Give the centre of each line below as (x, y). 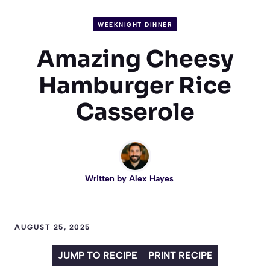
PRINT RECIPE (180, 255)
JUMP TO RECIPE (97, 255)
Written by (107, 178)
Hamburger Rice (135, 85)
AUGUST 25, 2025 (52, 227)
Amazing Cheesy (135, 59)
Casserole (135, 112)
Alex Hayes (151, 178)
